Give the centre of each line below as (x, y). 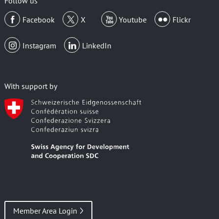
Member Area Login (45, 210)
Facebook (38, 20)
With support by (31, 86)
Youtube (133, 20)
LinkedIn (97, 46)
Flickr (182, 20)
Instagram (39, 46)
